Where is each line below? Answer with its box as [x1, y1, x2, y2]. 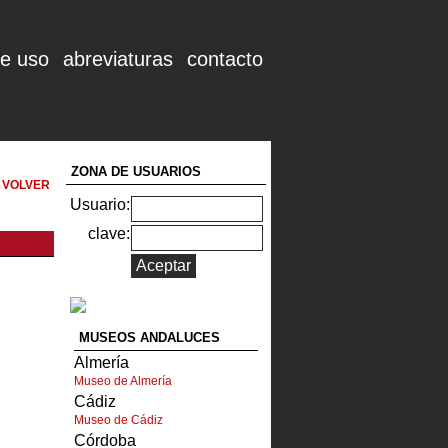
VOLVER [2, 178, 50, 192]
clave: [87, 225, 130, 242]
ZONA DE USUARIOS [71, 164, 201, 179]
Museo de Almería [74, 374, 172, 388]
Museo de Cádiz [74, 413, 163, 427]
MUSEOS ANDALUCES [79, 330, 220, 345]
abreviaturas [63, 48, 173, 70]
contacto [187, 48, 263, 70]
